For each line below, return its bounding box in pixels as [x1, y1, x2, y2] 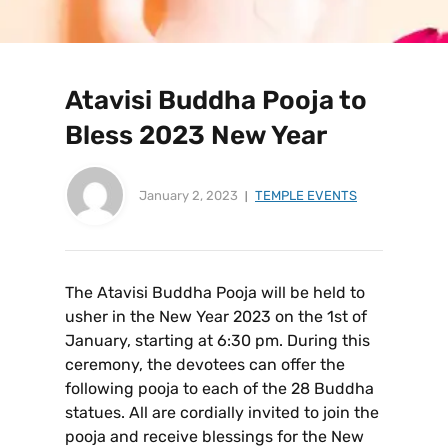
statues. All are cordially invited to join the [65, 403, 379, 423]
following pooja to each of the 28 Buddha [65, 379, 374, 399]
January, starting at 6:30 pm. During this [65, 331, 370, 351]
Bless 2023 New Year [65, 120, 327, 151]
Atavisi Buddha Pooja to [65, 85, 367, 116]
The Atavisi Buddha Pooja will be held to [65, 283, 365, 303]
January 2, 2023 [139, 187, 238, 203]
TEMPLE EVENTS [255, 187, 357, 203]
